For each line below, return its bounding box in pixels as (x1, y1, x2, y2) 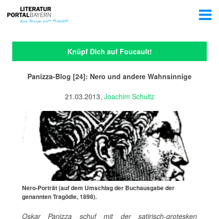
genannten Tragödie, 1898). (22, 192, 97, 201)
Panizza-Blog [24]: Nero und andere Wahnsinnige (27, 71, 192, 81)
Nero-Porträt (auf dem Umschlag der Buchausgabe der (22, 183, 175, 193)
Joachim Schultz (104, 91, 154, 101)
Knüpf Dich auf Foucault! (67, 46, 152, 56)
